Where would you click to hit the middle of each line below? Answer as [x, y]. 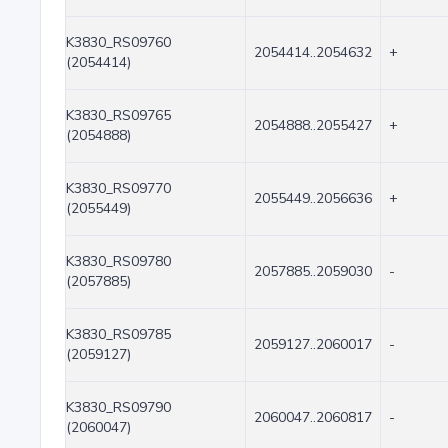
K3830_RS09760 [118, 42]
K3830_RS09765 [118, 115]
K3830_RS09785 [118, 334]
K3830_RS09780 [118, 261]
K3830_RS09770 [118, 188]
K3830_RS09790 [118, 407]
